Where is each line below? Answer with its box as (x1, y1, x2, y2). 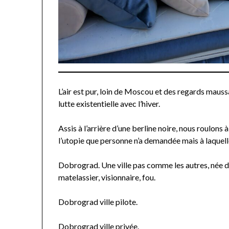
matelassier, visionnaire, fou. (58, 172, 156, 182)
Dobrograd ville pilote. (58, 196, 138, 207)
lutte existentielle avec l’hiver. (58, 98, 161, 108)
